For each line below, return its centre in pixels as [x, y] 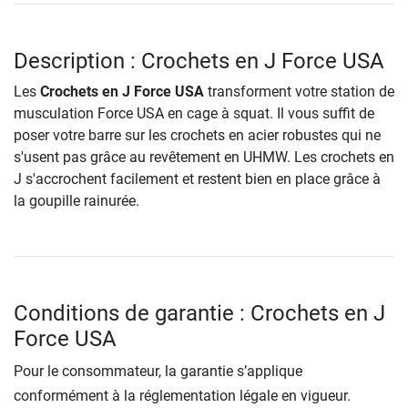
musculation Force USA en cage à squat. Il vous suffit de [194, 113]
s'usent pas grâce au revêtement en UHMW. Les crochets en [204, 157]
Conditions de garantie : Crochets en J [199, 313]
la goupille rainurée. [76, 200]
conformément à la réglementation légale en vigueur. [182, 395]
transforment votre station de [299, 91]
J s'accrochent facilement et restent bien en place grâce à [197, 178]
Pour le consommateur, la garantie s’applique [158, 371]
